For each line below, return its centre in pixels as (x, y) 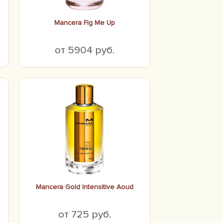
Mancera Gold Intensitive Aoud (85, 187)
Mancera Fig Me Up (85, 23)
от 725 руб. (85, 214)
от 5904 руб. (85, 50)
